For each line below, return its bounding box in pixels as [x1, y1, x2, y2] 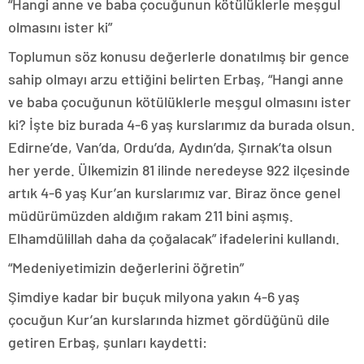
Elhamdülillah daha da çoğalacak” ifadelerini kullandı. [8, 229, 340, 247]
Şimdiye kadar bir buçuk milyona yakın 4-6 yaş [8, 288, 300, 305]
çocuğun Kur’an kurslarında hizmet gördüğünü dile [8, 310, 330, 328]
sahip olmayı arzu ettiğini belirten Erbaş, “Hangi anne [8, 70, 344, 88]
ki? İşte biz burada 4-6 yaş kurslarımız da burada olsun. [8, 115, 355, 133]
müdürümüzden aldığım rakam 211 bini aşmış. [8, 206, 293, 224]
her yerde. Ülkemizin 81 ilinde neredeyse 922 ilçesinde [8, 161, 350, 179]
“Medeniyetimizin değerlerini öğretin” [8, 258, 244, 276]
